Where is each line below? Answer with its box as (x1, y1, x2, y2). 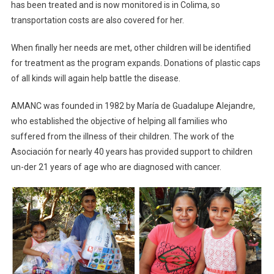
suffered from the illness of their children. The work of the (10, 131, 234, 142)
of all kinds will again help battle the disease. (10, 73, 180, 84)
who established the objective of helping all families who (10, 116, 228, 127)
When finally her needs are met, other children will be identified (10, 43, 251, 53)
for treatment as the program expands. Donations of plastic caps (10, 58, 261, 68)
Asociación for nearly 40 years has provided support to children (10, 147, 253, 157)
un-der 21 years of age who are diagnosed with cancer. (10, 162, 221, 172)
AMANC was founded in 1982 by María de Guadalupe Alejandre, (10, 101, 255, 111)
